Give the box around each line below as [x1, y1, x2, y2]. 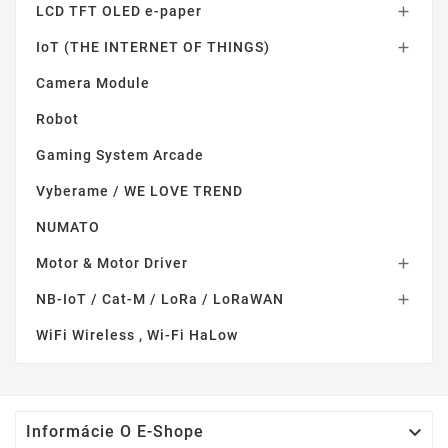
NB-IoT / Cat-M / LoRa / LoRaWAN [36, 290, 284, 307]
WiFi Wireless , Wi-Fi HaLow [36, 326, 238, 343]
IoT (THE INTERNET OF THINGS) [36, 38, 270, 55]
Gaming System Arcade [36, 146, 204, 163]
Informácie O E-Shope [26, 421, 204, 441]
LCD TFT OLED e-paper [36, 2, 202, 19]
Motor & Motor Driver [36, 254, 188, 271]
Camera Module [36, 74, 150, 91]
